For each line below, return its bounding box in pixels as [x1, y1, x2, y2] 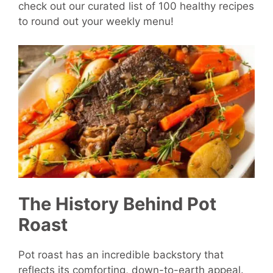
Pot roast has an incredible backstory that [18, 248, 224, 261]
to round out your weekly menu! [18, 15, 174, 28]
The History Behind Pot [18, 193, 216, 214]
